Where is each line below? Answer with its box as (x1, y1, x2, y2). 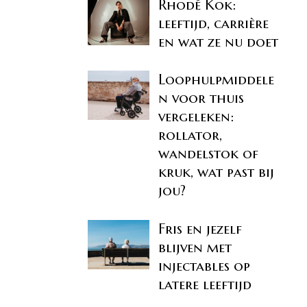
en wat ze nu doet (158, 32, 279, 51)
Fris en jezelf (158, 219, 243, 238)
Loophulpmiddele (158, 71, 275, 88)
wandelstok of (158, 145, 259, 162)
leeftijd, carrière (158, 14, 269, 32)
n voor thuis (158, 89, 245, 107)
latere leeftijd (158, 275, 252, 293)
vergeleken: (158, 108, 234, 125)
